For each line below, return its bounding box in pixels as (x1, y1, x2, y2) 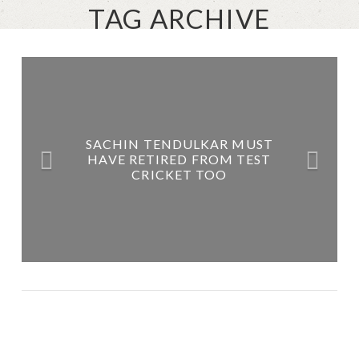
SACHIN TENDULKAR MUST (85, 136, 273, 152)
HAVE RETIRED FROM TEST (87, 151, 272, 167)
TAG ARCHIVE (88, 2, 271, 35)
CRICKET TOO (131, 167, 228, 183)
